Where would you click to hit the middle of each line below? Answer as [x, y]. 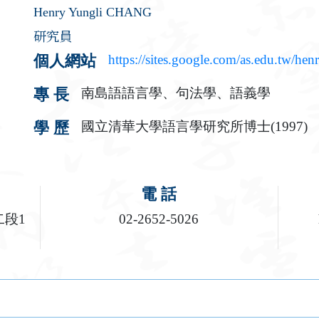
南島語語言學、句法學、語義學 [176, 93]
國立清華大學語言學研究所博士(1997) [195, 127]
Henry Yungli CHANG [93, 12]
